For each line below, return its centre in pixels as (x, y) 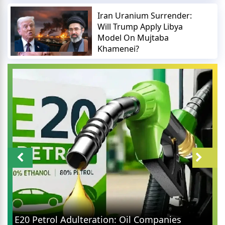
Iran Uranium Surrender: (145, 15)
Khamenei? (119, 48)
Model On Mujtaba (133, 37)
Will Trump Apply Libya (140, 26)
